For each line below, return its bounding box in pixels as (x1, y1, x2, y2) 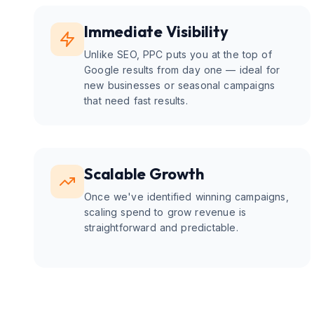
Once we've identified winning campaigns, (84, 191, 289, 203)
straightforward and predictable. (84, 221, 238, 233)
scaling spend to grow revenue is (84, 206, 247, 218)
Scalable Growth (84, 164, 204, 184)
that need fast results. (84, 95, 188, 107)
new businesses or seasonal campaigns (84, 79, 275, 91)
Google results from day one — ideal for (84, 64, 280, 76)
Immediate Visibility (84, 22, 228, 41)
